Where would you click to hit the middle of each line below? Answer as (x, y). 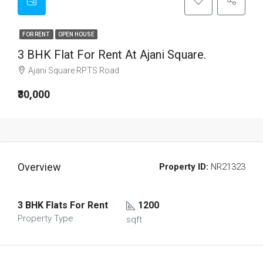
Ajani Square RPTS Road (74, 70)
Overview (39, 167)
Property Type (45, 218)
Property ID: (184, 167)
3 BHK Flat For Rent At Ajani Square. (112, 55)
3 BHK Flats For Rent (63, 205)
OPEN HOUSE (76, 34)
